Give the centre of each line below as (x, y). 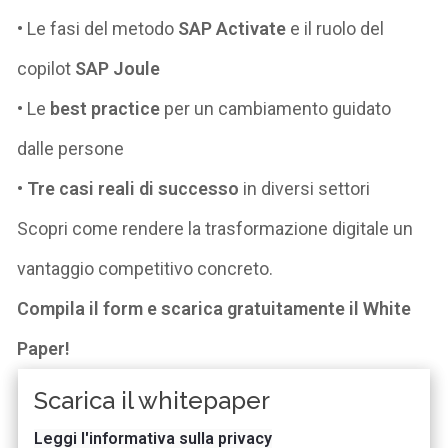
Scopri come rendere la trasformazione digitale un (215, 228)
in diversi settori (305, 188)
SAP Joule (118, 68)
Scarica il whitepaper (152, 400)
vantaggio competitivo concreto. (145, 268)
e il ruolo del (335, 28)
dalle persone (71, 148)
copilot (44, 68)
